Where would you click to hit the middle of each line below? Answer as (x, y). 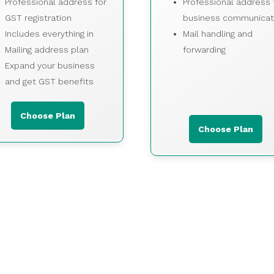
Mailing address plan (46, 50)
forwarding (204, 50)
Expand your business (50, 65)
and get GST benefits (49, 81)
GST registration (38, 18)
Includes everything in (49, 34)
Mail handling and (217, 34)
